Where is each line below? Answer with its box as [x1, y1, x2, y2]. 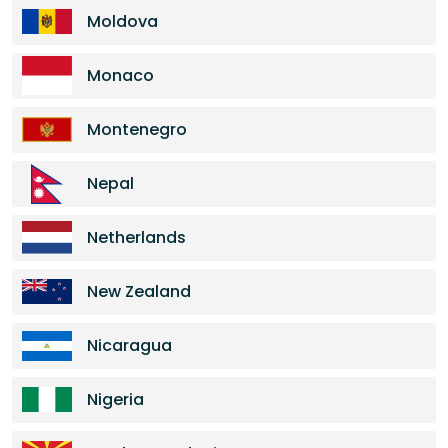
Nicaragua [87, 334, 172, 357]
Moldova [87, 10, 158, 33]
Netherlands [87, 226, 186, 249]
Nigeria [87, 388, 144, 411]
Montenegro [87, 118, 187, 141]
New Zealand [87, 280, 191, 303]
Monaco [87, 64, 154, 87]
